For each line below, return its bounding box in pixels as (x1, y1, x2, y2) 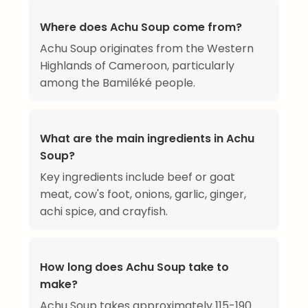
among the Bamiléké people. (40, 75, 195, 91)
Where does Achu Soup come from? (40, 19, 242, 36)
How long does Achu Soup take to (40, 259, 229, 276)
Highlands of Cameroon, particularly (40, 58, 234, 74)
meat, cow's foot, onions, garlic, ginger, (40, 186, 246, 203)
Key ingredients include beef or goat (40, 169, 235, 186)
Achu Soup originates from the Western (40, 41, 254, 57)
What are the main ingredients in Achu (40, 131, 254, 147)
